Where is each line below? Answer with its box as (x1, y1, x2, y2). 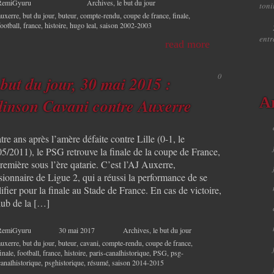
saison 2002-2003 (100, 20, 152, 31)
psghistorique (45, 257, 84, 267)
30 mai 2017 (59, 224, 95, 235)
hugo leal (70, 20, 96, 31)
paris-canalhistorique (89, 247, 149, 257)
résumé (87, 257, 108, 267)
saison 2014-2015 (112, 257, 164, 267)
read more (165, 38, 210, 51)
